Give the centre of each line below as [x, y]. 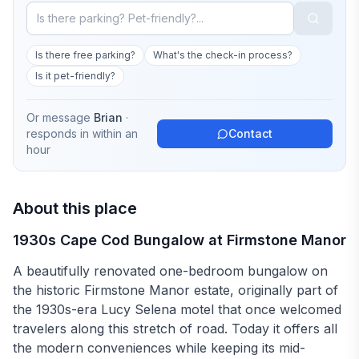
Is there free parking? [85, 55]
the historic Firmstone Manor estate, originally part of [175, 290]
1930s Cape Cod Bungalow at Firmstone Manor [179, 240]
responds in [59, 133]
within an [115, 133]
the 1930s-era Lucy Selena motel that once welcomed [177, 309]
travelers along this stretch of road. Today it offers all [175, 329]
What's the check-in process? [223, 55]
